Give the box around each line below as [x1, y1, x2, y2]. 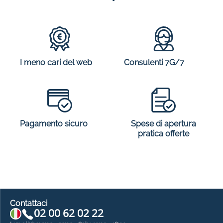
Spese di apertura [131, 119, 196, 129]
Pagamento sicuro [20, 119, 88, 129]
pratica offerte [138, 129, 189, 139]
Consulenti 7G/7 [124, 58, 184, 68]
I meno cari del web [20, 58, 92, 68]
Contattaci [10, 199, 47, 209]
